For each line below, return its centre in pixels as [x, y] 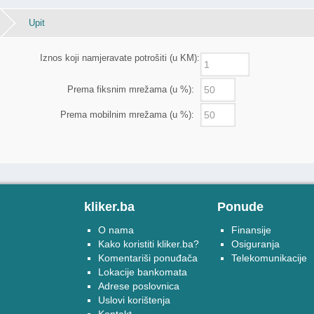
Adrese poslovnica [139, 286]
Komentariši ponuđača [148, 258]
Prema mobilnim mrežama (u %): [130, 115]
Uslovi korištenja [134, 300]
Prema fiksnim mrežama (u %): [134, 89]
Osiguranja [255, 244]
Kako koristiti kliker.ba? [149, 244]
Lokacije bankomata [143, 272]
